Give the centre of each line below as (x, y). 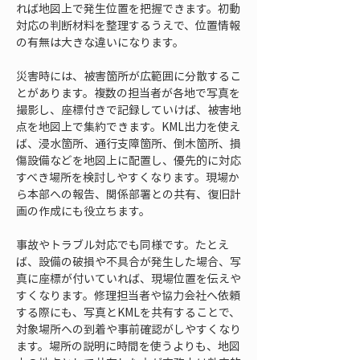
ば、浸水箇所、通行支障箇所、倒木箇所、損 (129, 143)
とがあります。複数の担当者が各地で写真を (128, 92)
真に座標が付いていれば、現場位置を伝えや (129, 278)
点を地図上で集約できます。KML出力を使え (128, 126)
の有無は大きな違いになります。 (100, 42)
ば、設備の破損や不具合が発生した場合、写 (129, 261)
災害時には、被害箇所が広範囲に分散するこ (129, 76)
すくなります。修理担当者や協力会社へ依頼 (128, 295)
